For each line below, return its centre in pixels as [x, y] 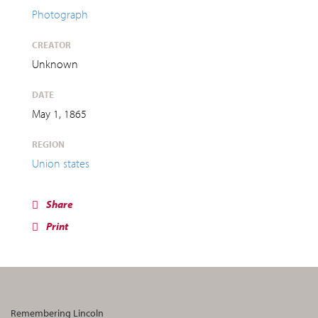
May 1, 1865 [59, 113]
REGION [48, 144]
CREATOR [51, 44]
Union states [61, 163]
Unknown [55, 64]
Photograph [60, 14]
